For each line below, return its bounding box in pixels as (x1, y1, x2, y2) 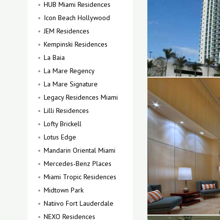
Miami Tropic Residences (44, 172, 116, 181)
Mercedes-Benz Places (44, 159, 111, 168)
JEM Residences (44, 27, 89, 35)
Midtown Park (44, 186, 83, 194)
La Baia (44, 53, 65, 62)
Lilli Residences (44, 106, 89, 115)
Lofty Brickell (44, 119, 82, 128)
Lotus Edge (44, 133, 76, 141)
